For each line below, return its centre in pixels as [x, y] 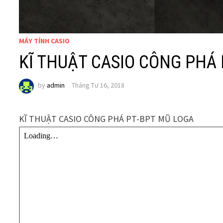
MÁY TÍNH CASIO [45, 41]
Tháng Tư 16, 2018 [98, 85]
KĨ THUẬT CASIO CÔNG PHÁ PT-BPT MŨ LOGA [107, 118]
